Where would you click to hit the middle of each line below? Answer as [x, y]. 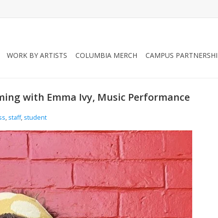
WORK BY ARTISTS [37, 55]
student [35, 117]
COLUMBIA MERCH [106, 55]
